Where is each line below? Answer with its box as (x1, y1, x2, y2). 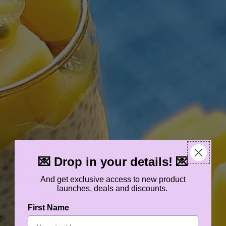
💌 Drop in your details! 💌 (38, 155, 188, 168)
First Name (28, 203, 69, 212)
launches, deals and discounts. (56, 184, 169, 193)
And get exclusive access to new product (40, 175, 186, 184)
